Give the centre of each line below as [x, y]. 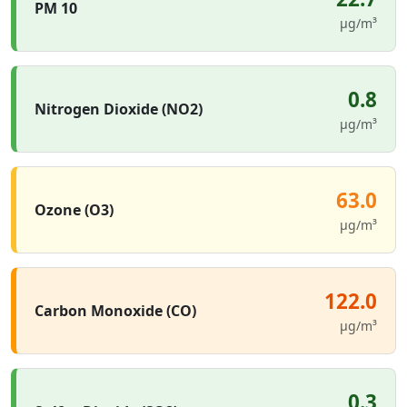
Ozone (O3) [74, 210]
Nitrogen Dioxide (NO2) [119, 109]
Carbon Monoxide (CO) [115, 311]
